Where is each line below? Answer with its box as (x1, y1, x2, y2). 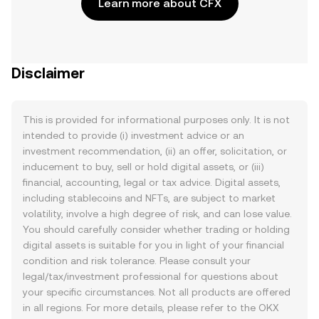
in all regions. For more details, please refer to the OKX (23, 302, 279, 313)
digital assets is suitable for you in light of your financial (23, 239, 284, 251)
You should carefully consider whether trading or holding (23, 224, 290, 235)
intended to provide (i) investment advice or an (23, 130, 244, 141)
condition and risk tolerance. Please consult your (23, 255, 251, 266)
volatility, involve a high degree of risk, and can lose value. (23, 208, 292, 219)
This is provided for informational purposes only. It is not (23, 114, 290, 125)
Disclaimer (11, 65, 85, 82)
